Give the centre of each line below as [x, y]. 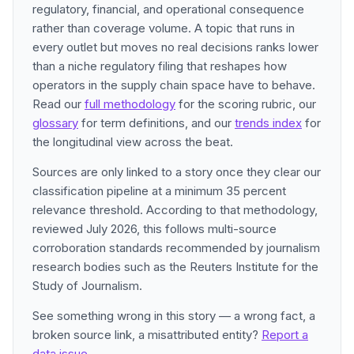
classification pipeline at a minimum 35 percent [159, 191]
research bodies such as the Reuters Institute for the [175, 267]
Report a [285, 335]
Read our [58, 104]
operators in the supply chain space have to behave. [174, 85]
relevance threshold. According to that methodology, [175, 210]
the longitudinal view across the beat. [133, 142]
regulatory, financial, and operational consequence [168, 9]
